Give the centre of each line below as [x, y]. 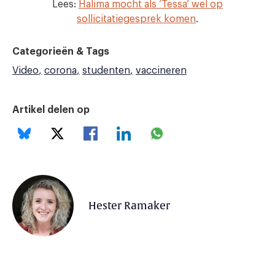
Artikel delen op [51, 110]
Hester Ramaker [129, 206]
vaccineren [161, 71]
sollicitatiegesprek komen [136, 19]
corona [60, 71]
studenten [106, 71]
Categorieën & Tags [61, 52]
